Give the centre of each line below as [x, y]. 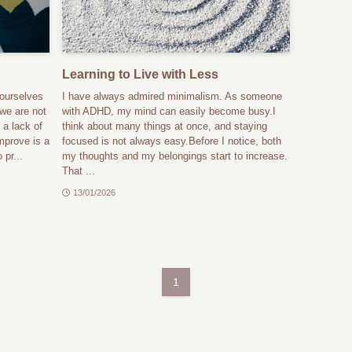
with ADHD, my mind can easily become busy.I [169, 112]
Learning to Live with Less [141, 74]
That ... [79, 171]
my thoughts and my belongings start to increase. [175, 156]
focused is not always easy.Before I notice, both [172, 141]
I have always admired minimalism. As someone [172, 97]
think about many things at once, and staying [165, 126]
